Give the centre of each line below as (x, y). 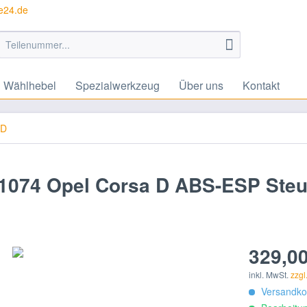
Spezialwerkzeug (118, 85)
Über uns (201, 85)
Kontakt (261, 85)
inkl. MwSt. (270, 274)
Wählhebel (30, 85)
